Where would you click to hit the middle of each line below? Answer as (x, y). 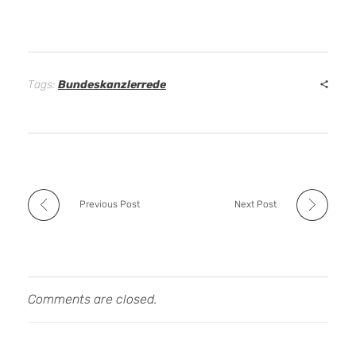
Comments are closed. (93, 299)
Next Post (255, 204)
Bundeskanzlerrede (112, 84)
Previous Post (110, 204)
